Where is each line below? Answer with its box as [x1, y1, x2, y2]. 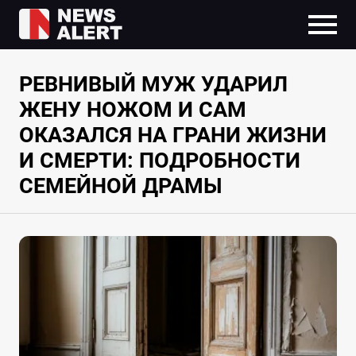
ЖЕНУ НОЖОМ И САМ [18, 97, 246, 123]
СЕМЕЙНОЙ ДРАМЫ [18, 173, 222, 199]
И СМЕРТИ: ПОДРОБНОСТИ [18, 148, 300, 174]
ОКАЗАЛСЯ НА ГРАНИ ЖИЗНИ [18, 122, 327, 149]
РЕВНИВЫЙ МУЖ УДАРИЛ [18, 72, 288, 98]
